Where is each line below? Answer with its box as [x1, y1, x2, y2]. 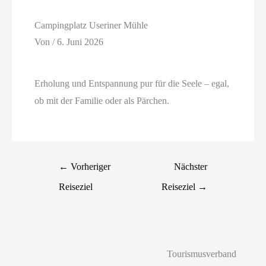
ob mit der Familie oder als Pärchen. [34, 96, 170, 106]
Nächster [173, 161, 207, 172]
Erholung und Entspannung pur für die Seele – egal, [34, 78, 230, 89]
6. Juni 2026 [57, 36, 104, 47]
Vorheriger [68, 161, 111, 172]
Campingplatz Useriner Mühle [34, 20, 148, 31]
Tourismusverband [166, 248, 236, 259]
